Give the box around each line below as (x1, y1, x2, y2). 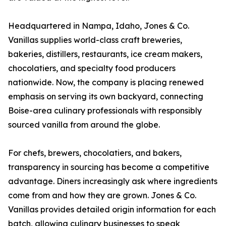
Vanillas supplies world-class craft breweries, (8, 35, 182, 45)
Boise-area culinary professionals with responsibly (8, 105, 202, 116)
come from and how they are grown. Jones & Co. (8, 190, 196, 201)
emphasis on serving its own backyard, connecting (8, 91, 203, 102)
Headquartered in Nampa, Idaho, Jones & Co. (8, 21, 189, 31)
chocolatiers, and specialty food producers (8, 63, 176, 74)
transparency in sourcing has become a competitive (8, 162, 209, 173)
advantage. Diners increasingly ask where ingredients (8, 176, 217, 187)
